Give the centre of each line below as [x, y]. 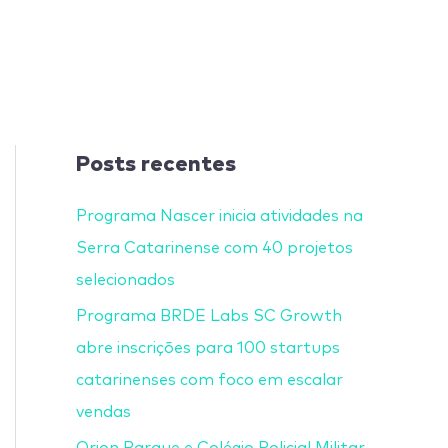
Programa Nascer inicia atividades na [219, 215]
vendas [103, 411]
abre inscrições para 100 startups [208, 347]
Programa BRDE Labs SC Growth [209, 315]
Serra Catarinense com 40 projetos [214, 247]
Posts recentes [156, 160]
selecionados [125, 279]
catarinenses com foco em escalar [209, 379]
